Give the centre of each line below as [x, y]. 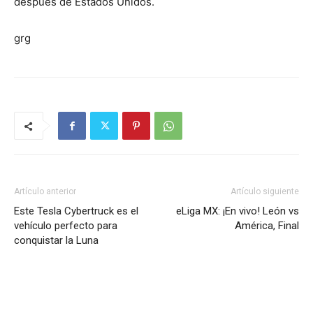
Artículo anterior [45, 191]
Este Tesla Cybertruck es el [76, 211]
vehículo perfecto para [66, 226]
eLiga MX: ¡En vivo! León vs [238, 211]
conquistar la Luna [56, 240]
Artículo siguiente [265, 191]
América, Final [267, 226]
